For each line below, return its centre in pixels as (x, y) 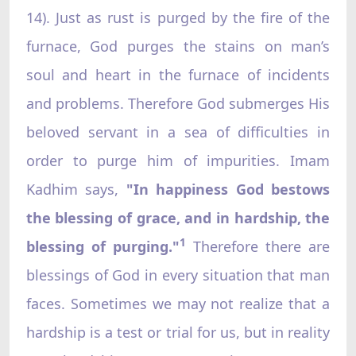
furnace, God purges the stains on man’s (178, 46)
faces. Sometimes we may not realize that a (178, 303)
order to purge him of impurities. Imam (178, 160)
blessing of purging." (103, 246)
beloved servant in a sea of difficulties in (178, 132)
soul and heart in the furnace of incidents (178, 74)
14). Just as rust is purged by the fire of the (178, 17)
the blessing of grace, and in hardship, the (178, 217)
